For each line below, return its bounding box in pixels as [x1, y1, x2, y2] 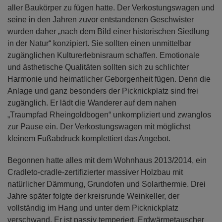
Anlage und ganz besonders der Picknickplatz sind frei [7, 86, 198, 95]
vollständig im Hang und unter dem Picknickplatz [7, 203, 178, 212]
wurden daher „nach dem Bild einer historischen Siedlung [7, 27, 209, 36]
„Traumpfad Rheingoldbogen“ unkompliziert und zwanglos [7, 110, 211, 119]
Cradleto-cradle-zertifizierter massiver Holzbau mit [7, 167, 183, 176]
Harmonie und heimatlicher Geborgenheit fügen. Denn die [7, 74, 211, 83]
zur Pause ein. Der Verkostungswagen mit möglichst [7, 122, 190, 131]
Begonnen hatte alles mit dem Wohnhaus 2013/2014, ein [7, 156, 207, 165]
